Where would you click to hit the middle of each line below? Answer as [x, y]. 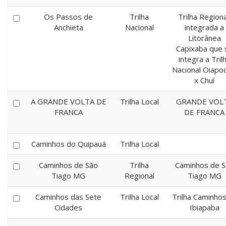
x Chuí [204, 80]
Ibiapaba [204, 207]
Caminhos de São [68, 165]
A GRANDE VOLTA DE [68, 101]
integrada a [204, 27]
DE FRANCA [204, 112]
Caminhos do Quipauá [68, 144]
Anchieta [68, 27]
